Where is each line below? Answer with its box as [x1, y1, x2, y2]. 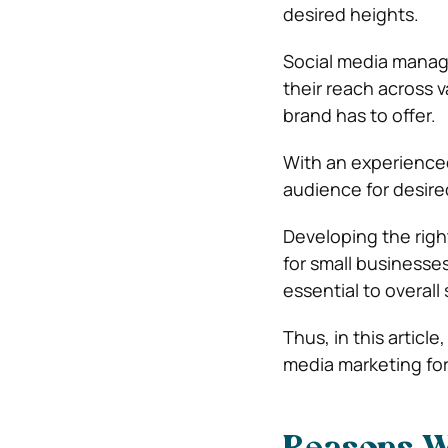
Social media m [282, 49, 407, 73]
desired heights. [282, 2, 419, 26]
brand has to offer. [282, 103, 436, 127]
